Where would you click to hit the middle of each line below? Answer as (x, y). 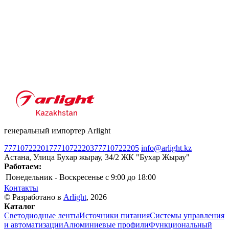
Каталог (19, 206)
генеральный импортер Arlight (57, 130)
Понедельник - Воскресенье (54, 177)
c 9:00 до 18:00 (131, 177)
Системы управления (187, 215)
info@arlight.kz (166, 148)
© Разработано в (34, 197)
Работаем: (23, 166)
